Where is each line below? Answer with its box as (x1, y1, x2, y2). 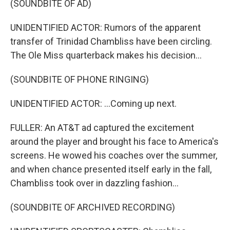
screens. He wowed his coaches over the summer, (10, 150, 217, 161)
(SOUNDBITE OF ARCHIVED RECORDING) (10, 202, 175, 213)
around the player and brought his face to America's (10, 136, 219, 147)
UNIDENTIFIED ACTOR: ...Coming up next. (10, 98, 177, 109)
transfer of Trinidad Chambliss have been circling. (10, 36, 212, 47)
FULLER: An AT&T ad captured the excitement (10, 122, 194, 133)
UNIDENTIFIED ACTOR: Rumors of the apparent (10, 22, 201, 33)
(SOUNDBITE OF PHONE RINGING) (10, 74, 149, 85)
